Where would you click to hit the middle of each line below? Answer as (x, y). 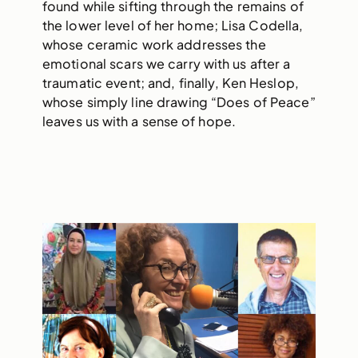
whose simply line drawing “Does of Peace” (179, 101)
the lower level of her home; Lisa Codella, (173, 25)
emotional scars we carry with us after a (166, 63)
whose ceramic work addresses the (154, 44)
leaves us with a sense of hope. (139, 121)
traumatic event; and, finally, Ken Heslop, (170, 82)
